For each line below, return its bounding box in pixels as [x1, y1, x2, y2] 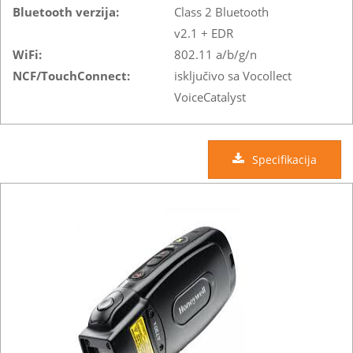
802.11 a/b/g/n [174, 46, 257, 62]
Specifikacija [252, 151, 317, 167]
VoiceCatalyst [174, 88, 246, 105]
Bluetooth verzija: [13, 3, 119, 20]
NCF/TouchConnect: [13, 67, 130, 84]
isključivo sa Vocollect [174, 67, 292, 84]
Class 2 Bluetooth [174, 3, 269, 20]
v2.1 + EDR [174, 24, 233, 41]
